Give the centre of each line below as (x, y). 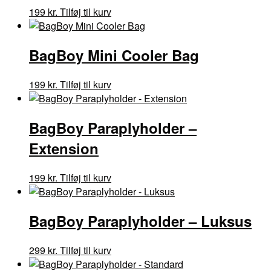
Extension (64, 149)
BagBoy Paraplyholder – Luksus (140, 220)
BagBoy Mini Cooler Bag (114, 55)
